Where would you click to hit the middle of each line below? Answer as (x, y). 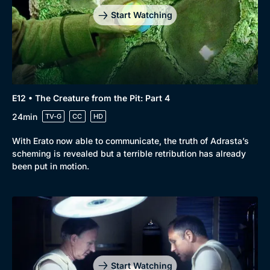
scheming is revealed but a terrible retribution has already (129, 153)
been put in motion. (51, 166)
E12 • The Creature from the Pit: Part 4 (91, 98)
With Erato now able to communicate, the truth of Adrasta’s (130, 141)
